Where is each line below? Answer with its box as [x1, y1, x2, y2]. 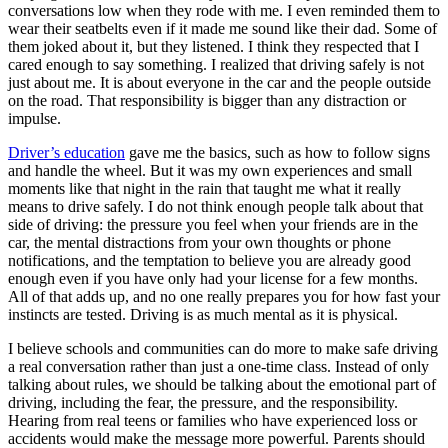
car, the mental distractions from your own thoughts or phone [8, 233, 391, 251]
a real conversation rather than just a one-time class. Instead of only [8, 357, 429, 375]
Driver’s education [8, 143, 125, 161]
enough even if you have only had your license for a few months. [8, 269, 418, 287]
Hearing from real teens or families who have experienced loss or [8, 411, 417, 429]
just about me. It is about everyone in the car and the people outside [8, 73, 431, 91]
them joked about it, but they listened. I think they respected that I [8, 37, 419, 55]
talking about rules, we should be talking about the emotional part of [8, 375, 436, 393]
